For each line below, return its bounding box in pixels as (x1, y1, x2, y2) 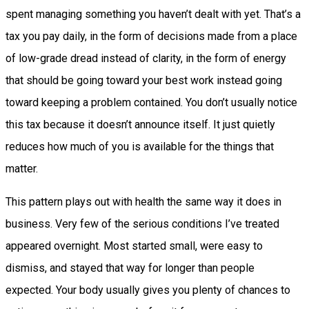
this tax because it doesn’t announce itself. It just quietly (6, 117, 275, 131)
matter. (6, 161, 38, 175)
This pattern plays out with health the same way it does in (6, 195, 281, 208)
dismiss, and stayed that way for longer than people (6, 261, 255, 275)
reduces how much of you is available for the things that (6, 139, 274, 153)
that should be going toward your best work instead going (6, 73, 282, 87)
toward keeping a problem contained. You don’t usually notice (6, 95, 297, 109)
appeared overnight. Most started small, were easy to (6, 239, 263, 252)
